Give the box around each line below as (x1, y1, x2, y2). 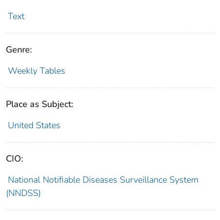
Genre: (6, 43, 32, 55)
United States (7, 119, 60, 131)
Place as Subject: (6, 98, 73, 110)
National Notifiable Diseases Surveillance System (7, 173, 198, 186)
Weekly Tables (7, 64, 65, 77)
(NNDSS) (6, 187, 41, 199)
